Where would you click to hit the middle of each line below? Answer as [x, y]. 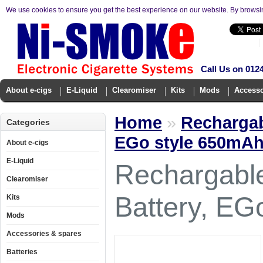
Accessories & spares [44, 234]
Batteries [22, 252]
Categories [28, 122]
